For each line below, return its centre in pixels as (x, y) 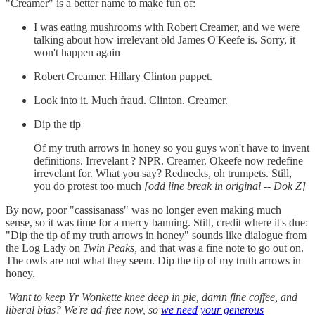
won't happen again (77, 52)
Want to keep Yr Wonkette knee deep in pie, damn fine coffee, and (153, 297)
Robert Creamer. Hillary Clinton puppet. (123, 76)
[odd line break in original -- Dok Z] (225, 186)
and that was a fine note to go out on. (220, 248)
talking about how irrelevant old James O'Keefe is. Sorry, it (165, 40)
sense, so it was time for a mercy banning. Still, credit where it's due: (157, 223)
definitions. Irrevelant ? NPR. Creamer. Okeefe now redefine (168, 161)
